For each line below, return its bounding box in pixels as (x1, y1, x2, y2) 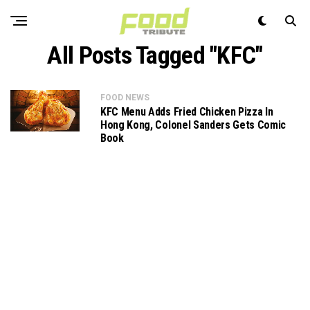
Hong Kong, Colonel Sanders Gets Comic (100, 118, 286, 131)
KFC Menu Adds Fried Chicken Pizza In (100, 105, 273, 118)
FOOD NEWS (100, 93, 149, 102)
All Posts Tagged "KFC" (47, 41, 263, 70)
